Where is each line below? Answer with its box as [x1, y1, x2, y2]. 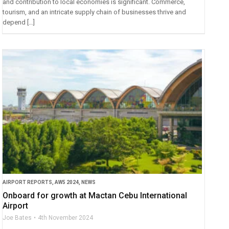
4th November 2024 [38, 214, 94, 222]
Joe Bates [3, 214, 32, 222]
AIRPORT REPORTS [3, 179, 53, 186]
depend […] [3, 18, 35, 26]
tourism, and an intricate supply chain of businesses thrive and [3, 8, 187, 16]
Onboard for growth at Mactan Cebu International [3, 191, 188, 201]
